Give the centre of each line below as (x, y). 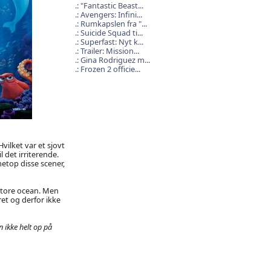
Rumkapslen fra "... (113, 24)
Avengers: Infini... (111, 15)
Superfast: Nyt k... (112, 42)
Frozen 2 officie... (110, 69)
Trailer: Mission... (109, 51)
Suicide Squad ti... (111, 33)
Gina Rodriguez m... (115, 60)
